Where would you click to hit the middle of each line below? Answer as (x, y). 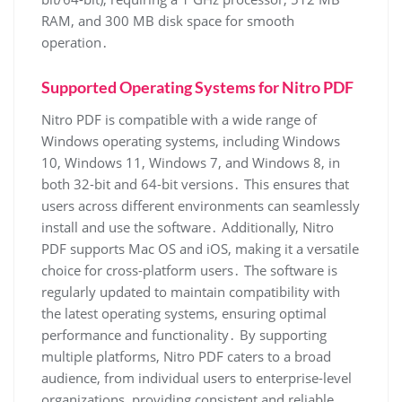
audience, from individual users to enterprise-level (197, 378)
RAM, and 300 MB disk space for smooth (168, 21)
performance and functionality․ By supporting (184, 335)
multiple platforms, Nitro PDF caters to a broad (186, 357)
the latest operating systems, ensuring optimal (184, 314)
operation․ (75, 43)
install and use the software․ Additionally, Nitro (188, 227)
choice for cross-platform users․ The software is (189, 271)
